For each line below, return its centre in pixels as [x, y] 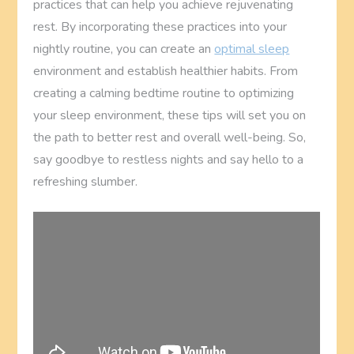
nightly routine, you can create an [124, 49]
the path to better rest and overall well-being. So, [170, 138]
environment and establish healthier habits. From [166, 72]
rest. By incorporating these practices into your [160, 27]
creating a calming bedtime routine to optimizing [164, 94]
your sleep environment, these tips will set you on [170, 116]
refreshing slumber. [86, 182]
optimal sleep [252, 49]
